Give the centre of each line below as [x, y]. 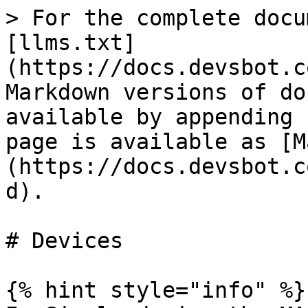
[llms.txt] [71, 43]
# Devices [64, 241]
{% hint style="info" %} [156, 290]
